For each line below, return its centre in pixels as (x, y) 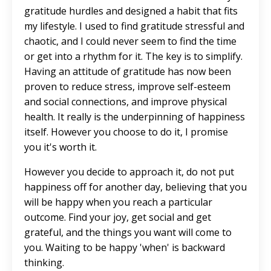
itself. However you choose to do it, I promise (126, 132)
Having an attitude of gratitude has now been (128, 71)
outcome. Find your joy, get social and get (118, 217)
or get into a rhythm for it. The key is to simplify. (133, 56)
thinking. (45, 263)
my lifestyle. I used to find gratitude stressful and (134, 26)
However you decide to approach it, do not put (129, 172)
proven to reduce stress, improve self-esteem (127, 87)
